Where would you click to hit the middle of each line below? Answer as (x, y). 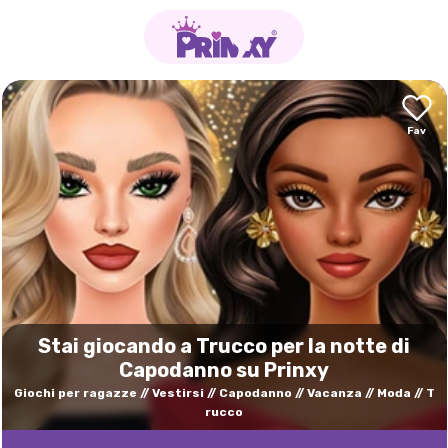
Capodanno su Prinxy (224, 370)
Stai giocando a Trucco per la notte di (224, 346)
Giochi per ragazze (75, 393)
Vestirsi (177, 393)
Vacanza (334, 393)
